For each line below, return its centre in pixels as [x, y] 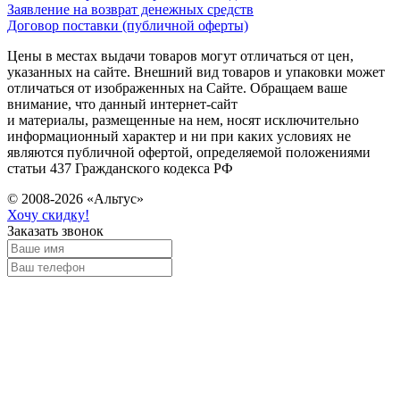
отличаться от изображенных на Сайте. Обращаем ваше [177, 88]
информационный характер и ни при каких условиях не [179, 137]
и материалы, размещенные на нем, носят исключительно [183, 121]
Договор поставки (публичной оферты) [128, 26]
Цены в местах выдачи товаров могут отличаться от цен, [180, 56]
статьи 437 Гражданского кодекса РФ [120, 169]
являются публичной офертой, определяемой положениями [189, 153]
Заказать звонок [55, 231]
